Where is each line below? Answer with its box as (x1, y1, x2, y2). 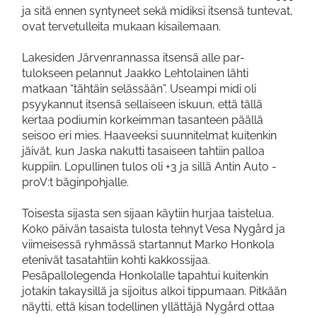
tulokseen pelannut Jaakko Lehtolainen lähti (22, 67, 248, 81)
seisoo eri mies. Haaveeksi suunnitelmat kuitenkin (22, 129, 277, 143)
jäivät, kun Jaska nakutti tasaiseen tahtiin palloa (22, 144, 265, 158)
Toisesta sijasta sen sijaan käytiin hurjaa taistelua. (22, 207, 274, 221)
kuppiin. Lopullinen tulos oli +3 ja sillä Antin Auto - (22, 160, 277, 174)
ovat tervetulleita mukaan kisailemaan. (22, 20, 221, 34)
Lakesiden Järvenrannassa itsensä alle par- (22, 51, 245, 65)
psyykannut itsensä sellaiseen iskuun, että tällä (22, 98, 263, 112)
